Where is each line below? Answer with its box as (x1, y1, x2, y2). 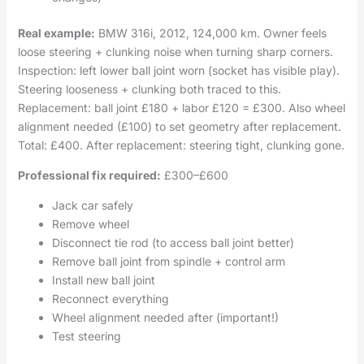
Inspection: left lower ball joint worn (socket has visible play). (17, 63, 340, 77)
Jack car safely (51, 197, 133, 212)
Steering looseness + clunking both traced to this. (17, 81, 281, 96)
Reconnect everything (51, 291, 169, 305)
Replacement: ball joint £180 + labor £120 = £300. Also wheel (17, 100, 345, 115)
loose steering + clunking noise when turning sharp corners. (17, 44, 333, 58)
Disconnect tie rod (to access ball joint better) (51, 235, 294, 249)
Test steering (51, 328, 121, 343)
